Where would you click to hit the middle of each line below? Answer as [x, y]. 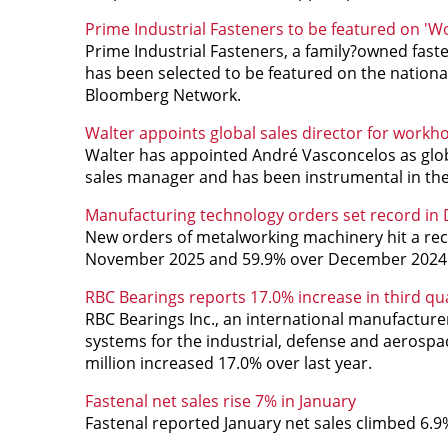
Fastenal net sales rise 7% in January [220, 400]
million [110, 362]
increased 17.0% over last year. [253, 362]
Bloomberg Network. [162, 94]
